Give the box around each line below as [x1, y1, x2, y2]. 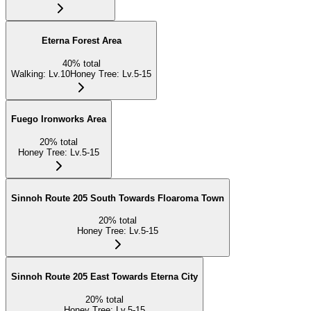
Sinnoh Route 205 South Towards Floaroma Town [11, 192, 224, 203]
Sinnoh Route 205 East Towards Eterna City [11, 271, 198, 283]
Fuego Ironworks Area [11, 114, 106, 125]
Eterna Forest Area [41, 35, 121, 46]
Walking [11, 68, 43, 79]
